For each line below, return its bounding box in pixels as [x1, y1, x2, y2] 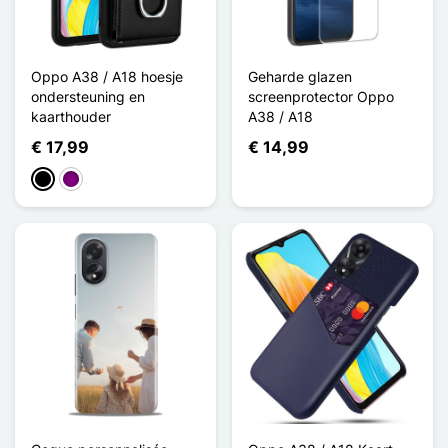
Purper [62, 171, 106, 189]
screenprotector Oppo [248, 87, 394, 105]
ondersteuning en [31, 87, 145, 105]
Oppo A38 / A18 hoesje [31, 67, 183, 85]
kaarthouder [31, 107, 111, 125]
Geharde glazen [248, 67, 352, 85]
